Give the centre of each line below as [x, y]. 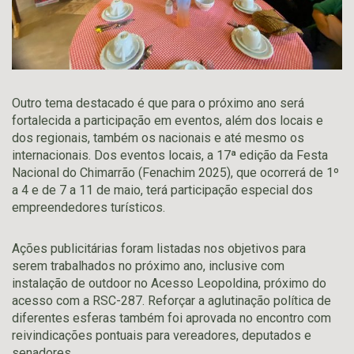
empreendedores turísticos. [88, 207]
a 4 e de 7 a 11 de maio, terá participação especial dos [162, 190]
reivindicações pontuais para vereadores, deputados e [162, 335]
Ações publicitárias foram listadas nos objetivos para [159, 248]
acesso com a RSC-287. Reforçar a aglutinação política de [171, 300]
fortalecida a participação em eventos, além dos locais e [168, 120]
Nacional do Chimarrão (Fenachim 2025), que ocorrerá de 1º [175, 172]
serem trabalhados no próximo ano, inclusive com [148, 265]
